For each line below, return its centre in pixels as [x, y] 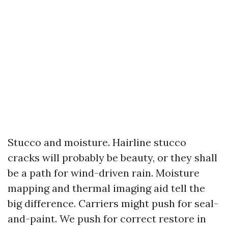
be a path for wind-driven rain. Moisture [104, 173]
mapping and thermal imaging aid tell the [106, 188]
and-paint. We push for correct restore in [107, 219]
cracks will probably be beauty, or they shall [112, 158]
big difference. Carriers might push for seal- [113, 203]
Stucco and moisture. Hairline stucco [97, 142]
